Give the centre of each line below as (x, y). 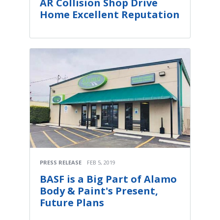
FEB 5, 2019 (101, 162)
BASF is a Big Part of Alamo (108, 179)
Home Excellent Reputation (110, 14)
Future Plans (72, 202)
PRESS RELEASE (61, 162)
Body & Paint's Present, (99, 191)
